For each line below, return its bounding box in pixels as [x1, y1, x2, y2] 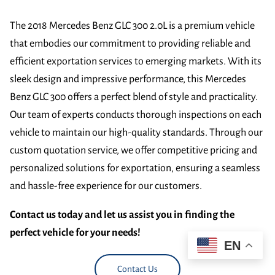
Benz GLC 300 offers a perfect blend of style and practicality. [10, 91, 258, 103]
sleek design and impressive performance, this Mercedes [10, 73, 246, 85]
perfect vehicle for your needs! [10, 227, 141, 238]
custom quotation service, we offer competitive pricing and [10, 144, 257, 156]
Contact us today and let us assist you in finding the [10, 209, 234, 220]
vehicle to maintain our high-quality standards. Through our [10, 126, 263, 138]
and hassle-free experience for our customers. [10, 180, 204, 192]
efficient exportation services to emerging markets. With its [10, 55, 261, 67]
